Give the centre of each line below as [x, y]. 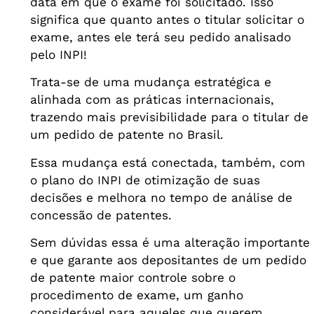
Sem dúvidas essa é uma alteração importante [170, 242]
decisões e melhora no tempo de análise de [161, 197]
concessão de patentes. [101, 215]
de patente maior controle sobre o [132, 277]
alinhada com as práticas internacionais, [152, 100]
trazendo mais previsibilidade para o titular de [169, 117]
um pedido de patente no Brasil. [127, 135]
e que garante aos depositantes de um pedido [168, 260]
